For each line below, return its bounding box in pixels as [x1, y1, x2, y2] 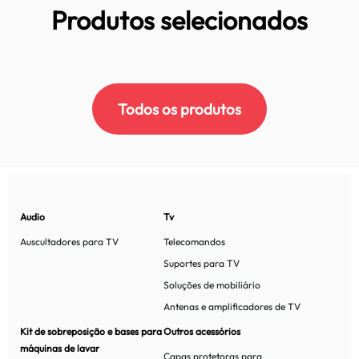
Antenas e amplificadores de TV [163, 301, 301, 313]
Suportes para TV [163, 257, 240, 269]
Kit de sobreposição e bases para [20, 325, 162, 337]
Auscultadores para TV [20, 236, 119, 248]
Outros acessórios [163, 325, 241, 337]
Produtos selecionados [51, 4, 308, 36]
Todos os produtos [118, 99, 241, 119]
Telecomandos [163, 236, 226, 248]
